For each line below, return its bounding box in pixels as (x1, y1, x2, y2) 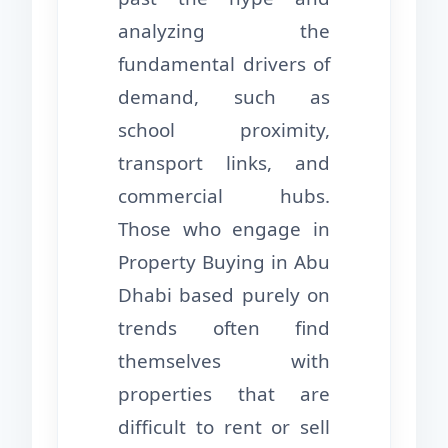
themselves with (118, 347, 330, 374)
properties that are (118, 380, 330, 407)
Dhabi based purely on (118, 281, 330, 308)
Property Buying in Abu (118, 248, 330, 275)
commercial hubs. (118, 182, 330, 209)
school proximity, (118, 116, 330, 143)
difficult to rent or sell (118, 413, 330, 440)
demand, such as (118, 83, 330, 110)
